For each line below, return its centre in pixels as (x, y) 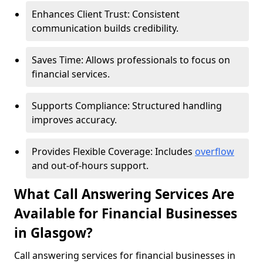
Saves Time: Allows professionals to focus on (131, 60)
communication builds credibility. (105, 28)
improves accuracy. (74, 120)
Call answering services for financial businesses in (125, 255)
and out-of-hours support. (90, 166)
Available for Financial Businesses (126, 213)
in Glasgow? (53, 233)
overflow (215, 151)
